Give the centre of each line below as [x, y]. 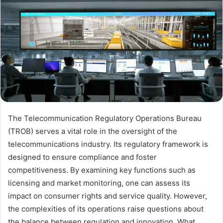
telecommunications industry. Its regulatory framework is [108, 144]
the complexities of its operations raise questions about [106, 209]
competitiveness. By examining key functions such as [102, 170]
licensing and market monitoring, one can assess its [99, 183]
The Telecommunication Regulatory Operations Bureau [105, 118]
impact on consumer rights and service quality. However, [108, 196]
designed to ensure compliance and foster [82, 157]
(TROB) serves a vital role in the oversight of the [93, 131]
